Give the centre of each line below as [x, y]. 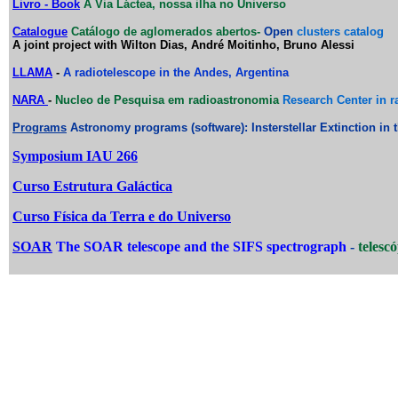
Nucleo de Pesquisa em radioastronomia [165, 100]
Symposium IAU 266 [75, 156]
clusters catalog [338, 32]
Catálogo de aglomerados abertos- [166, 32]
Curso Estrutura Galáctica [92, 186]
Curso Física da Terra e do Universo [122, 216]
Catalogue [40, 32]
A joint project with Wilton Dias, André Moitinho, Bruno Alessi [183, 45]
